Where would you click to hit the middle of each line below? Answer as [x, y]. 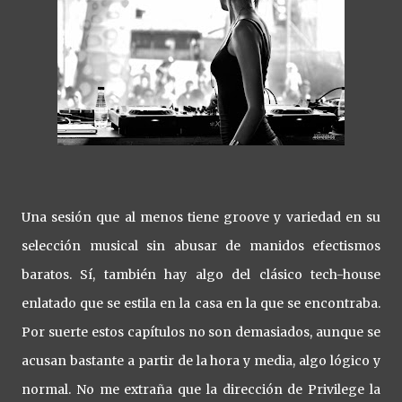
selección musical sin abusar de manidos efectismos [201, 246]
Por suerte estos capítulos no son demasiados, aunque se [201, 332]
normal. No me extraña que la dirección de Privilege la [201, 389]
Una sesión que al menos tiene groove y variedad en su [201, 217]
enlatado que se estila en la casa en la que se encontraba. [201, 303]
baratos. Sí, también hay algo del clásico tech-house [201, 275]
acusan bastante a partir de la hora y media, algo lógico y [201, 361]
